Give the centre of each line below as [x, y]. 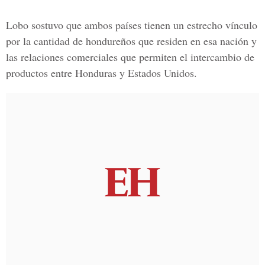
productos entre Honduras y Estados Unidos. [101, 73]
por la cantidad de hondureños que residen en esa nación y [131, 41]
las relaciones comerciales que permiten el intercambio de [130, 57]
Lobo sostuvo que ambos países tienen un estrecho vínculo [132, 25]
